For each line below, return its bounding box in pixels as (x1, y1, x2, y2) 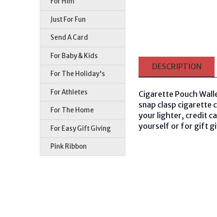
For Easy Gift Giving (50, 124, 111, 133)
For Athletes (50, 88, 88, 96)
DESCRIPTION (152, 62, 201, 71)
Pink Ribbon (50, 142, 87, 151)
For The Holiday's (50, 70, 106, 78)
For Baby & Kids (50, 51, 98, 60)
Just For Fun (50, 15, 86, 24)
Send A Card (50, 33, 89, 42)
